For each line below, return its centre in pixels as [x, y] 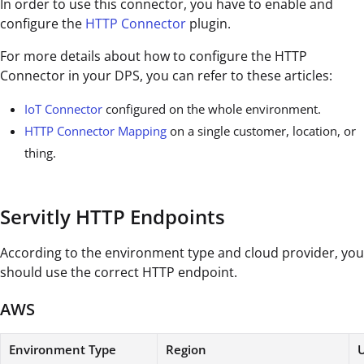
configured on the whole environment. [212, 109]
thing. [40, 153]
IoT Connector [63, 109]
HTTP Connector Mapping [95, 131]
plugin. [208, 24]
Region [186, 350]
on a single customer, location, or [261, 131]
